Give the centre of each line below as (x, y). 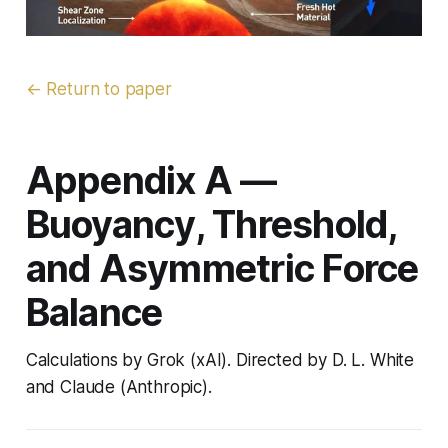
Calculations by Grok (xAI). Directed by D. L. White (220, 359)
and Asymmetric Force (222, 268)
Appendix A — (151, 180)
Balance (94, 312)
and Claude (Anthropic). (118, 386)
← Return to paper (98, 88)
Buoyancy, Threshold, (211, 224)
